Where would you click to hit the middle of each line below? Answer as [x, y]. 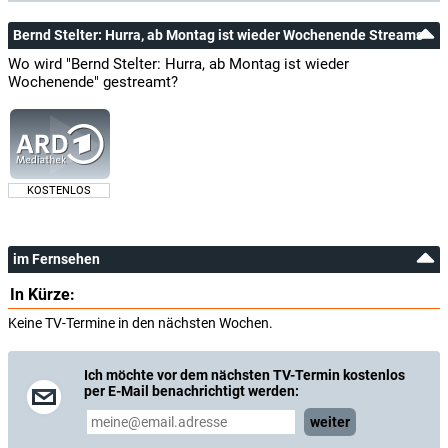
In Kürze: [42, 294]
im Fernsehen [56, 259]
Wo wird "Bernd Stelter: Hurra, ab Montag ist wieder [178, 64]
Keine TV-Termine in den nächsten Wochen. [140, 323]
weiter [330, 422]
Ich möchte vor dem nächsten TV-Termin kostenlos [244, 375]
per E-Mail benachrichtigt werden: [191, 391]
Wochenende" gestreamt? [93, 82]
